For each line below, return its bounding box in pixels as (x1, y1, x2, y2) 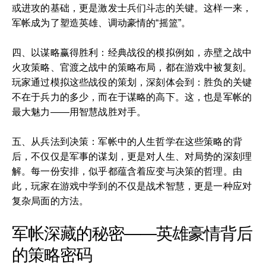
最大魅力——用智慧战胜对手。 (12, 106, 147, 117)
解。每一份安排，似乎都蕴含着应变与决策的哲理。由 (12, 166, 242, 176)
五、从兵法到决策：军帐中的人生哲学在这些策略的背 (12, 136, 242, 147)
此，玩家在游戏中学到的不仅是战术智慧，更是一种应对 (12, 180, 252, 191)
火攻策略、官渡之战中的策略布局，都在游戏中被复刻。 (12, 62, 252, 72)
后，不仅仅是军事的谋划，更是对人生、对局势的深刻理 (12, 151, 252, 161)
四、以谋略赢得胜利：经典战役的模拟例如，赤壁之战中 (12, 47, 252, 58)
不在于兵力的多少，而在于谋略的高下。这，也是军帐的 (12, 91, 252, 102)
